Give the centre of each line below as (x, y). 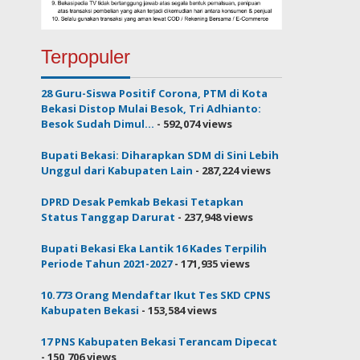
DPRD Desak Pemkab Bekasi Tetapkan (143, 201)
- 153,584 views (178, 310)
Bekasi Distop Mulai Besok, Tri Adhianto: (151, 108)
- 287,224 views (232, 170)
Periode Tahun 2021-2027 (107, 263)
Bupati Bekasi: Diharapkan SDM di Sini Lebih (160, 155)
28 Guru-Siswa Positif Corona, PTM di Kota (155, 93)
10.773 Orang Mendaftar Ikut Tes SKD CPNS (156, 295)
